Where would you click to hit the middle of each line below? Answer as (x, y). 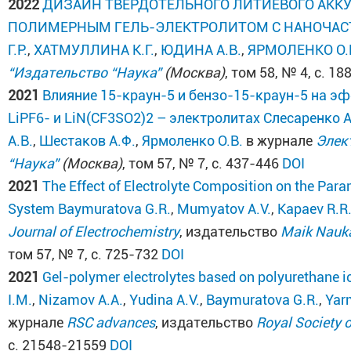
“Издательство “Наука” (85, 72)
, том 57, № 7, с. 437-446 (203, 163)
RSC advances (111, 322)
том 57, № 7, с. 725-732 (85, 254)
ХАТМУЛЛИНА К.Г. (94, 50)
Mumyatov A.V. (224, 209)
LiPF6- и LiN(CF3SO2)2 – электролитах (134, 118)
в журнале (280, 141)
